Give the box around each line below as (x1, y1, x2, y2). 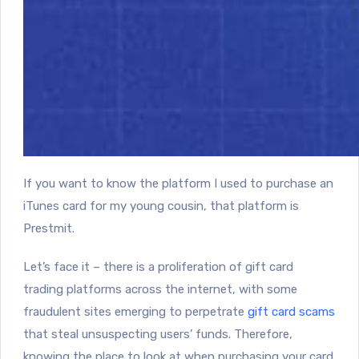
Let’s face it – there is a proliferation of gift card (23, 259, 293, 274)
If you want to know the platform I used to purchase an (23, 175, 333, 191)
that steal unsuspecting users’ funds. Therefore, (23, 326, 292, 341)
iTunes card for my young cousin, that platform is (23, 198, 299, 213)
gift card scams (248, 304, 335, 319)
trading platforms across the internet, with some (23, 281, 297, 296)
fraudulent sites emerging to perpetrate (23, 304, 248, 319)
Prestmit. (23, 220, 78, 236)
